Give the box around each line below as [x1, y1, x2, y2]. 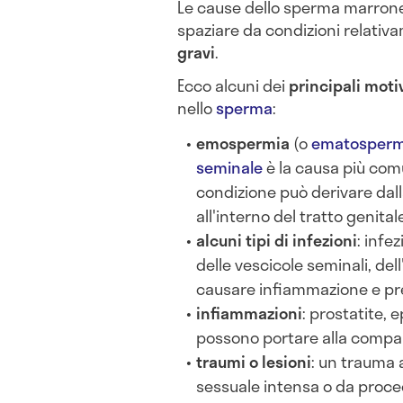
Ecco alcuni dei [177, 73, 289, 99]
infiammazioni [196, 300, 303, 327]
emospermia [196, 130, 294, 157]
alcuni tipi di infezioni [196, 228, 358, 254]
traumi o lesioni [196, 349, 312, 375]
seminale [196, 155, 264, 181]
